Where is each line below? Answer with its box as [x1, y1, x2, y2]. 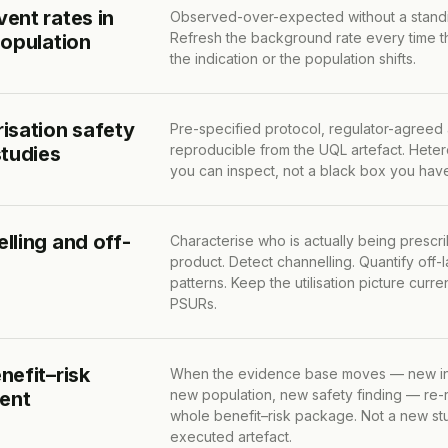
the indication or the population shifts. [170, 49, 417, 67]
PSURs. [170, 294, 218, 312]
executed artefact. [170, 427, 293, 445]
